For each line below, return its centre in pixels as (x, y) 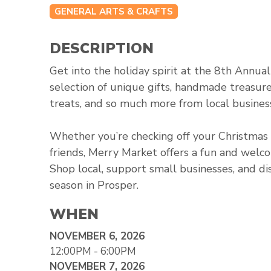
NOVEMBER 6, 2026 (97, 236)
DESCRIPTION (102, 48)
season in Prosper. (94, 185)
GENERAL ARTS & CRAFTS (114, 11)
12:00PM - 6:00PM (93, 251)
